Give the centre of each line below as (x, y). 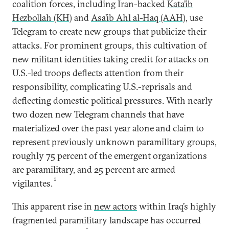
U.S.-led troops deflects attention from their (98, 73)
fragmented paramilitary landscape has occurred (107, 220)
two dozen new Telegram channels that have (98, 114)
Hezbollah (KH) (42, 18)
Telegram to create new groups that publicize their (109, 31)
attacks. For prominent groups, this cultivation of (109, 45)
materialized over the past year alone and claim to (108, 128)
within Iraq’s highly (177, 206)
